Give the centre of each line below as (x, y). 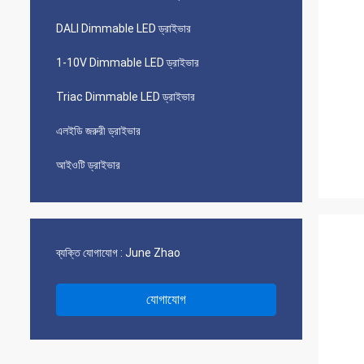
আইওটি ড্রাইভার (88, 165)
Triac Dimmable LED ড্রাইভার (126, 97)
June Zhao (153, 253)
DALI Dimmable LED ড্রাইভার (123, 28)
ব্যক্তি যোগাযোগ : (89, 253)
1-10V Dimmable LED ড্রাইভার (128, 63)
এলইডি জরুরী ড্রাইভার (98, 131)
